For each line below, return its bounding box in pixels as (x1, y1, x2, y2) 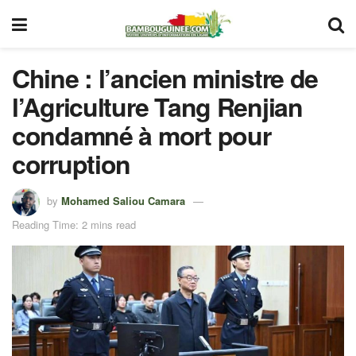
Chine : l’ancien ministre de (12, 60, 319, 96)
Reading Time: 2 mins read (12, 216, 136, 232)
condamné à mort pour (12, 117, 271, 153)
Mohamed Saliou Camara (61, 192, 185, 208)
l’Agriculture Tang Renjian (12, 88, 303, 125)
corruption (12, 145, 131, 182)
